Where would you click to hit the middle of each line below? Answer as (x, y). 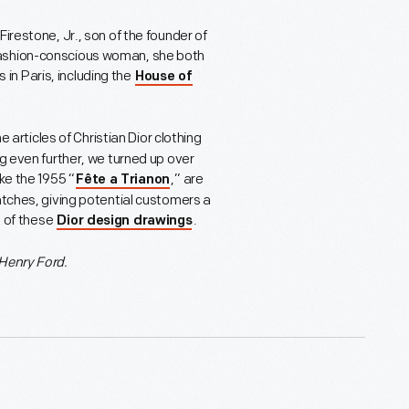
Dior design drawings (125, 222)
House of (164, 78)
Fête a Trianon (123, 181)
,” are (187, 180)
